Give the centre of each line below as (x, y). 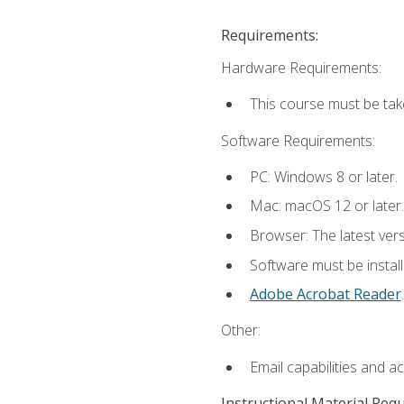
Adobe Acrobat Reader (325, 294)
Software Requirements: (298, 140)
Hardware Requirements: (301, 68)
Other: (240, 331)
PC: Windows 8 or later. (323, 176)
